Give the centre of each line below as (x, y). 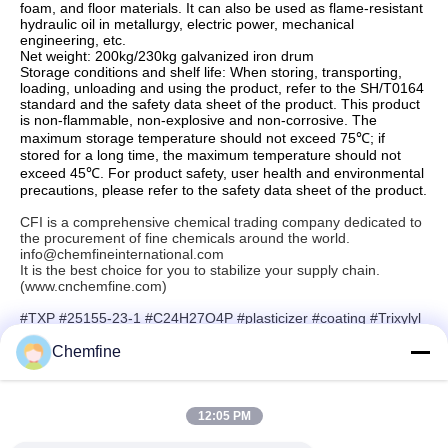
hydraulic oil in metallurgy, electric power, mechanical (187, 24)
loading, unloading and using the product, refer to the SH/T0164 (222, 88)
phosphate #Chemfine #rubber (119, 334)
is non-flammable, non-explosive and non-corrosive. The (198, 120)
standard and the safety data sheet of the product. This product (220, 104)
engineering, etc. (73, 40)
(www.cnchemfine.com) (93, 286)
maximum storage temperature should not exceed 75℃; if (202, 138)
